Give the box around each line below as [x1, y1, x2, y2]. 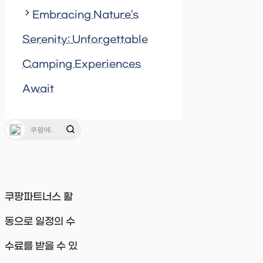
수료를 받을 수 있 [5, 241, 77, 253]
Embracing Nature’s [32, 9, 139, 22]
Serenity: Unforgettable [22, 34, 148, 46]
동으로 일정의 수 [5, 216, 75, 228]
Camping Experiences [22, 59, 141, 71]
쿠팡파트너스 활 [5, 191, 73, 204]
